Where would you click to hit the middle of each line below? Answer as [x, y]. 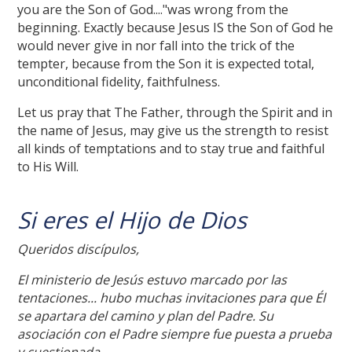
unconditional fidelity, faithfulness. [119, 81]
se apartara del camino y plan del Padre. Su [146, 315]
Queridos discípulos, [79, 249]
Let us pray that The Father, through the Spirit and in [175, 112]
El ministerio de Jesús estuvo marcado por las [152, 279]
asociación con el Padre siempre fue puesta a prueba [175, 334]
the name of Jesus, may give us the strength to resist [173, 130]
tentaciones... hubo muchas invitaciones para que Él [172, 297]
